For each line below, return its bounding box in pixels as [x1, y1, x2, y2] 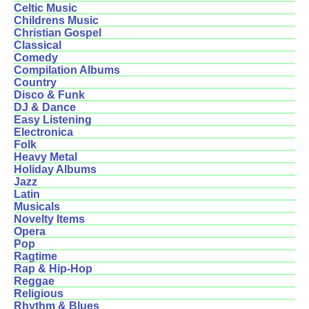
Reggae [14, 275, 54, 288]
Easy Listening [14, 114, 92, 126]
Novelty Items [14, 213, 85, 226]
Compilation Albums [14, 64, 120, 77]
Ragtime [14, 250, 57, 263]
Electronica [14, 126, 73, 139]
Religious [14, 288, 63, 300]
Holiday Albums [14, 163, 97, 176]
